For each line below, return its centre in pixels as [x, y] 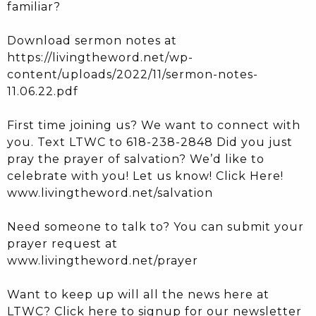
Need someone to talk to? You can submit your [156, 227]
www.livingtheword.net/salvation [110, 193]
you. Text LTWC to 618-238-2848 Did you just [150, 142]
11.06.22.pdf [43, 92]
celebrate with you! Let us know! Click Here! [145, 176]
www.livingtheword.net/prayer [103, 261]
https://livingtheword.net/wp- [100, 58]
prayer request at [62, 244]
